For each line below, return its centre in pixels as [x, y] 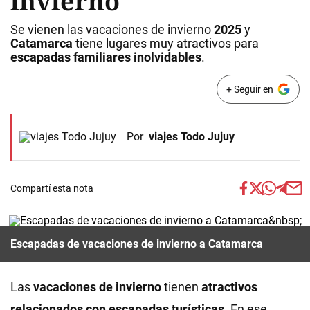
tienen [183, 287]
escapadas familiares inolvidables [106, 57]
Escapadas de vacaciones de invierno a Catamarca [138, 244]
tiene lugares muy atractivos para [166, 43]
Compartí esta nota [52, 188]
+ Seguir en [249, 89]
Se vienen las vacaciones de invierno [111, 29]
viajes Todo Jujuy [192, 137]
